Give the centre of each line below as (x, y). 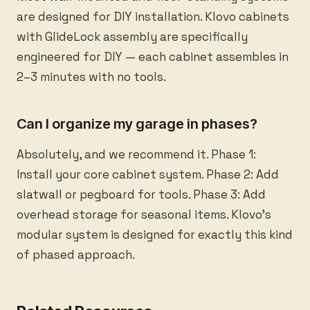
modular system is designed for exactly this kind (155, 235)
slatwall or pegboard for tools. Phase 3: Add (141, 194)
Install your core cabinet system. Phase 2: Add (148, 174)
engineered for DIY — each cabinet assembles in (153, 57)
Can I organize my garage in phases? (137, 124)
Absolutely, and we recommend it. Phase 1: (136, 154)
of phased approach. (76, 255)
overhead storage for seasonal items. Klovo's (144, 215)
